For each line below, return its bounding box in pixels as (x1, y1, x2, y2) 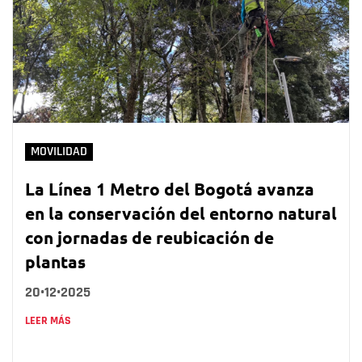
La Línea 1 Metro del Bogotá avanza (25, 177, 314, 200)
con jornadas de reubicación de (25, 225, 274, 248)
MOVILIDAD (31, 143, 87, 159)
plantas (25, 250, 86, 272)
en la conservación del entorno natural (25, 201, 337, 224)
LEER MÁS (25, 313, 71, 328)
